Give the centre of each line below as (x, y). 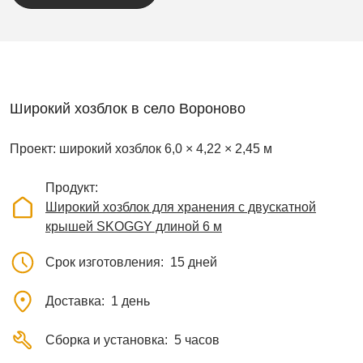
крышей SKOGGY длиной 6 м (134, 226)
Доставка (73, 301)
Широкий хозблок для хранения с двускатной (181, 207)
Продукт (70, 187)
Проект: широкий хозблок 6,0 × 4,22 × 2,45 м (141, 148)
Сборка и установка (105, 340)
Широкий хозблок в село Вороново (128, 108)
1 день (130, 301)
